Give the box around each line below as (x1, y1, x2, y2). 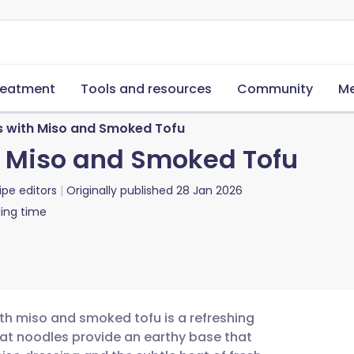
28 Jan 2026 (176, 183, 243, 198)
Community (237, 80, 313, 98)
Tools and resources (81, 80, 212, 98)
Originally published (66, 183, 173, 198)
